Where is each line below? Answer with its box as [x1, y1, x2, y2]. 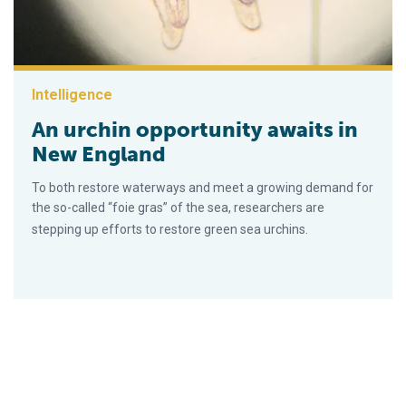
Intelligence [32, 86, 112, 104]
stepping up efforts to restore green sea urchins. [32, 222, 308, 237]
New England [32, 141, 166, 168]
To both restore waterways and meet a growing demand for [32, 180, 373, 196]
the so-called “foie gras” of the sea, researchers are [32, 200, 324, 216]
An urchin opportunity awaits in [32, 117, 358, 143]
